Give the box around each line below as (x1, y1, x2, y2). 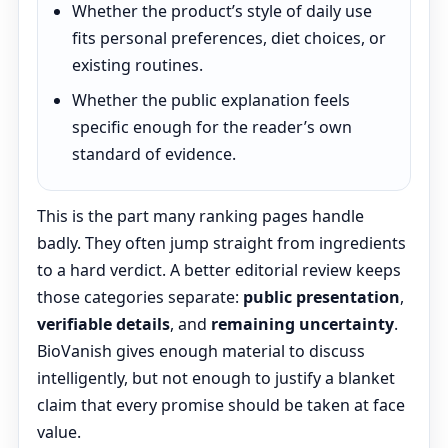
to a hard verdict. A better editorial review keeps (37, 259, 401, 281)
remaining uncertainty (211, 313, 394, 335)
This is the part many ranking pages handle (37, 205, 364, 227)
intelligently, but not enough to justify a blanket (37, 367, 395, 389)
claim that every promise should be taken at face (37, 394, 405, 416)
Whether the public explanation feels (72, 89, 350, 111)
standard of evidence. (72, 143, 236, 165)
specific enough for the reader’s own (72, 116, 352, 138)
